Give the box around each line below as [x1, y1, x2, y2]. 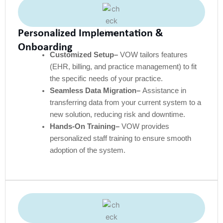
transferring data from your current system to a [49, 98, 201, 107]
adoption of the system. [49, 146, 127, 154]
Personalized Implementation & [18, 27, 163, 39]
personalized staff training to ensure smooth [49, 134, 191, 142]
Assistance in [142, 86, 186, 95]
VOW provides [121, 122, 169, 130]
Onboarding [18, 41, 72, 53]
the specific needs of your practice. [49, 74, 163, 83]
